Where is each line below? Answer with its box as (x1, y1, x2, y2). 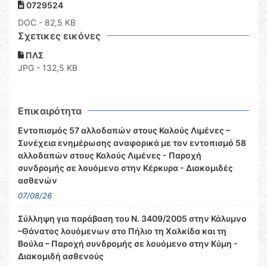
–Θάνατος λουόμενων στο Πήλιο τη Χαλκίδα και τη (18, 226, 226, 237)
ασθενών (18, 175, 57, 186)
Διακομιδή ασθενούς (18, 251, 104, 262)
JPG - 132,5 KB (18, 63, 77, 73)
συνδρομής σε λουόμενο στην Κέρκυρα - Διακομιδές (18, 163, 233, 173)
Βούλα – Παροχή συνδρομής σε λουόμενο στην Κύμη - (18, 238, 238, 249)
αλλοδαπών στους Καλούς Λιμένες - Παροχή (18, 150, 201, 161)
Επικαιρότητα (18, 105, 82, 117)
